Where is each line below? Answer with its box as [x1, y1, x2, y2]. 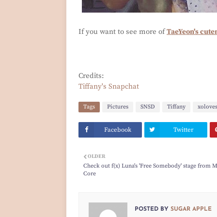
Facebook [104, 126, 132, 134]
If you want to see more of [78, 27, 167, 37]
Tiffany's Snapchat [78, 82, 139, 92]
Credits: [78, 71, 104, 81]
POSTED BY [135, 206, 169, 213]
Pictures [107, 103, 128, 111]
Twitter [173, 126, 194, 134]
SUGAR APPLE [169, 206, 212, 213]
